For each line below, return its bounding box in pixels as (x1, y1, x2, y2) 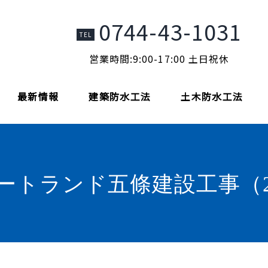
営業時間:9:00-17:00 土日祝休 (89, 51, 230, 66)
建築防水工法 (89, 89, 151, 103)
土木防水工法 (181, 89, 243, 103)
